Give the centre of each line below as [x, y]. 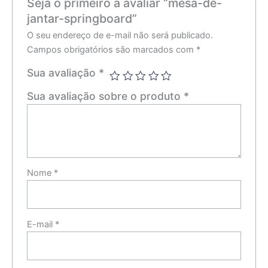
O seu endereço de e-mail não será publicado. [120, 35]
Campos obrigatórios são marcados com [112, 49]
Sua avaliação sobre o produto [106, 96]
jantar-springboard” [82, 18]
